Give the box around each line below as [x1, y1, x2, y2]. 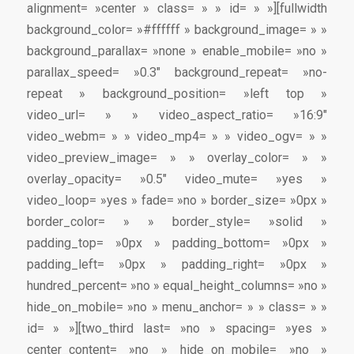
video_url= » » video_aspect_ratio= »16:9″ [26, 107, 328, 122]
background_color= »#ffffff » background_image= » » [26, 21, 328, 37]
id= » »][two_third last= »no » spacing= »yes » [26, 320, 328, 336]
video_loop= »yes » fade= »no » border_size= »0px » [26, 192, 328, 208]
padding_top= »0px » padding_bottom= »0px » [26, 235, 328, 250]
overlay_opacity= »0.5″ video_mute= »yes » [26, 171, 328, 186]
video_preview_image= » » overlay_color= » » [26, 149, 328, 165]
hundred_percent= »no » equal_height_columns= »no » [26, 277, 328, 293]
